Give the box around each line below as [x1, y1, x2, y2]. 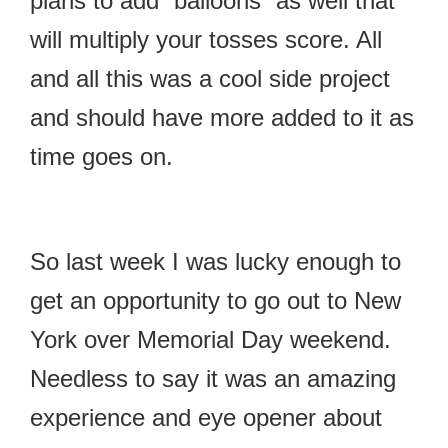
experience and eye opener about [30, 403, 382, 431]
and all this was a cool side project [30, 64, 390, 92]
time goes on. [30, 142, 173, 170]
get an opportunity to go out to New [30, 286, 401, 314]
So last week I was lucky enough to [30, 247, 401, 275]
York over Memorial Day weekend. [30, 325, 391, 353]
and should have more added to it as [30, 103, 414, 131]
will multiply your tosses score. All [30, 25, 382, 53]
